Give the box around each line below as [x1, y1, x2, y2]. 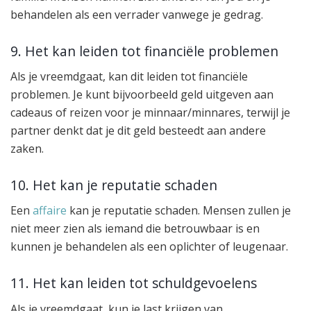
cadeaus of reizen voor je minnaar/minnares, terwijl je [10, 105, 290, 121]
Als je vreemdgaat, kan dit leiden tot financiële [10, 69, 248, 85]
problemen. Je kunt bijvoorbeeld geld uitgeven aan [10, 87, 274, 103]
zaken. [10, 141, 44, 157]
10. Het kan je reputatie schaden [10, 175, 217, 194]
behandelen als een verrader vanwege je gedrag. [10, 7, 263, 23]
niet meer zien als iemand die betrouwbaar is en [10, 221, 260, 237]
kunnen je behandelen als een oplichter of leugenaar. [10, 239, 288, 255]
